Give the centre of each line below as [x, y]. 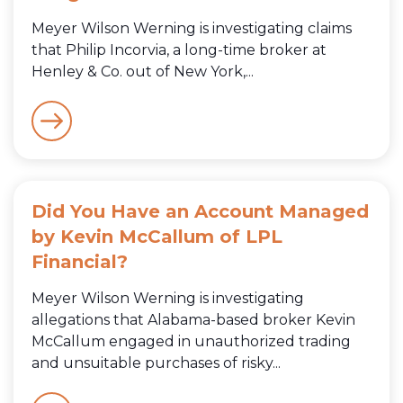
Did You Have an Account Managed [200, 211]
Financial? [80, 261]
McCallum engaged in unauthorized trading [191, 341]
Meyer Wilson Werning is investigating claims [192, 28]
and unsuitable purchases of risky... [156, 363]
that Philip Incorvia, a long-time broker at [179, 49]
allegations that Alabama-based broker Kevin [193, 319]
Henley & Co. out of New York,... [143, 71]
